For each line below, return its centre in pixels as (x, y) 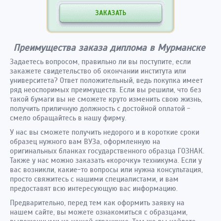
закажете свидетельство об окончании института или (98, 71)
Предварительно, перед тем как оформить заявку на (97, 203)
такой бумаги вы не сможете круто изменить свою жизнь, (106, 99)
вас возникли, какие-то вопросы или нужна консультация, (106, 170)
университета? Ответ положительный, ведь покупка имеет (106, 80)
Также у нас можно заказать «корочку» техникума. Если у (106, 160)
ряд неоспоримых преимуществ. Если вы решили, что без (106, 90)
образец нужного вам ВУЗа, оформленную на (85, 142)
